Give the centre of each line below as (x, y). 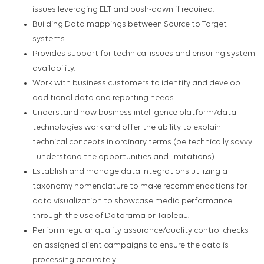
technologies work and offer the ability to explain (127, 128)
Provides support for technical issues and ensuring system (144, 54)
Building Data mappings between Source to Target (130, 25)
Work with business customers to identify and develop (136, 84)
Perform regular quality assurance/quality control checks (141, 231)
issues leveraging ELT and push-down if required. (123, 10)
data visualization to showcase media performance (132, 202)
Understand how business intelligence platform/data (134, 113)
